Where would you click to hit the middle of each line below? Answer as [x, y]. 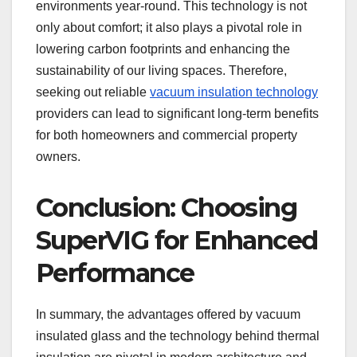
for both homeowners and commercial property [167, 135]
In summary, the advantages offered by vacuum [168, 314]
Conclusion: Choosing [166, 208]
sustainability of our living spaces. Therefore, [161, 71]
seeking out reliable [93, 92]
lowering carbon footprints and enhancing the [163, 49]
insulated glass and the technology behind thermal [178, 335]
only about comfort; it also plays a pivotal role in [169, 28]
